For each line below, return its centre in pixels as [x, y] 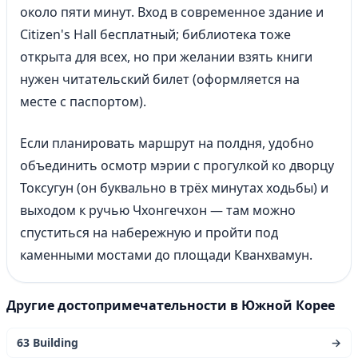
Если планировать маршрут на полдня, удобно [167, 143]
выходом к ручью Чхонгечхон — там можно [158, 210]
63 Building [48, 342]
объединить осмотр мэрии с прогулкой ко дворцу [177, 165]
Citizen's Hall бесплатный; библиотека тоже [155, 34]
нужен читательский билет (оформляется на [160, 79]
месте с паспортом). [83, 101]
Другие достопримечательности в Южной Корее [171, 305]
